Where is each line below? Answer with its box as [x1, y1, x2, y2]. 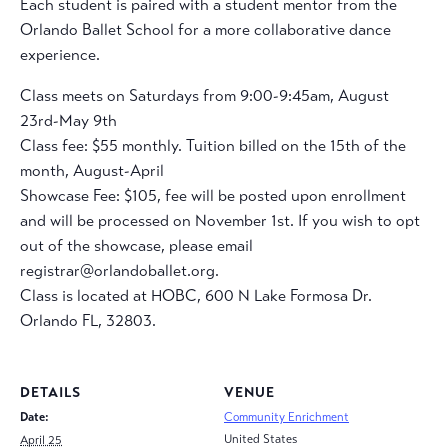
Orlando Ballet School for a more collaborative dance [20, 20, 391, 39]
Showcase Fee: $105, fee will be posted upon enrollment [20, 186, 406, 205]
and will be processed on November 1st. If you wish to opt [20, 211, 420, 230]
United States [224, 432, 297, 446]
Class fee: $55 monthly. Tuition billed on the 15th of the [20, 136, 406, 155]
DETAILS [20, 384, 81, 401]
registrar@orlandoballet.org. [20, 261, 219, 280]
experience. [20, 45, 100, 64]
